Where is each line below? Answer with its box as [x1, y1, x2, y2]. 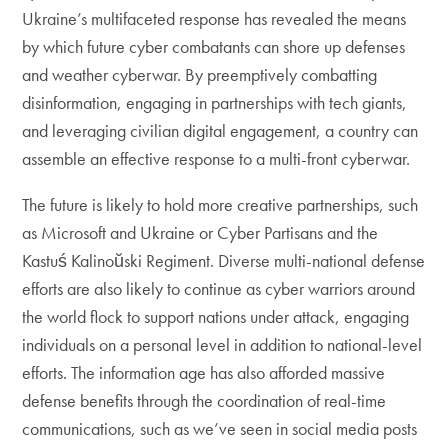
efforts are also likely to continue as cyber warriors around [22, 277, 416, 300]
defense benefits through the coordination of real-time [22, 389, 387, 412]
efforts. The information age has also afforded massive [22, 361, 386, 384]
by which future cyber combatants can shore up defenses [22, 35, 406, 58]
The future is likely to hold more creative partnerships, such [22, 193, 419, 216]
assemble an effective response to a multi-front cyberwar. [22, 147, 411, 170]
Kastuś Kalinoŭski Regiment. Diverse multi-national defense [22, 249, 426, 272]
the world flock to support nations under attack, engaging [22, 305, 410, 328]
